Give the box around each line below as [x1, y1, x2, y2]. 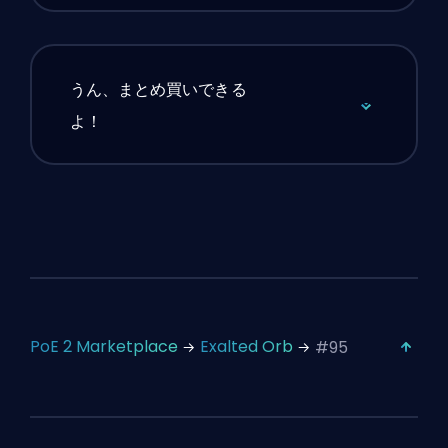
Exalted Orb [200, 335, 293, 358]
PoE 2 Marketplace [30, 335, 178, 358]
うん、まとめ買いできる [69, 77, 247, 101]
